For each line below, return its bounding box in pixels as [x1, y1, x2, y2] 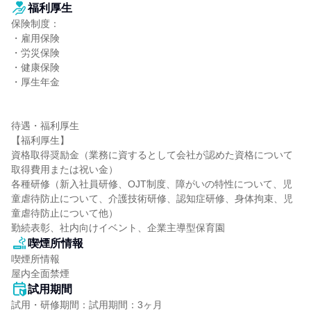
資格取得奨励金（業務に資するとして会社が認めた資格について [11, 149, 293, 160]
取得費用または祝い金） [11, 164, 118, 175]
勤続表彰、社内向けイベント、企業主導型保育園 [11, 222, 225, 233]
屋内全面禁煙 [11, 268, 69, 279]
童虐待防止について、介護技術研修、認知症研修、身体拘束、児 [11, 193, 293, 204]
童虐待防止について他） [11, 208, 118, 219]
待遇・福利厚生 [11, 120, 79, 131]
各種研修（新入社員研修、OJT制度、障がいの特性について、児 [11, 178, 292, 190]
